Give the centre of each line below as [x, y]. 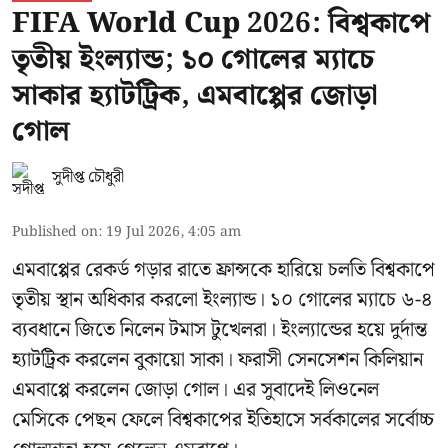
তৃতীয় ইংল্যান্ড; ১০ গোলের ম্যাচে [193, 60]
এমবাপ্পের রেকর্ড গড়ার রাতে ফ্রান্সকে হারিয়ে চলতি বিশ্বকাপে [223, 270]
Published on [55, 232]
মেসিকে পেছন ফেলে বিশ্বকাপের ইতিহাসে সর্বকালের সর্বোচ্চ [223, 420]
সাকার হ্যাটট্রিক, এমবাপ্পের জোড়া [195, 96]
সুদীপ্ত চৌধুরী [88, 178]
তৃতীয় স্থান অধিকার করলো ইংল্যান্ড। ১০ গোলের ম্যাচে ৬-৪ [222, 300]
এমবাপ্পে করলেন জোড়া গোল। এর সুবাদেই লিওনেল [195, 390]
